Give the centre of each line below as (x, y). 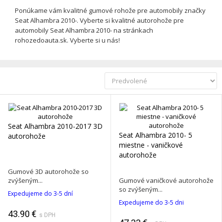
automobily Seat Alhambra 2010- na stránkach (84, 30)
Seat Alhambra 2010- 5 (156, 135)
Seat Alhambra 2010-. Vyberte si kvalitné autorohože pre (99, 21)
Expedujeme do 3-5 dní (40, 194)
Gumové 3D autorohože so (48, 172)
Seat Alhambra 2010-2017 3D (55, 126)
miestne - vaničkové (151, 145)
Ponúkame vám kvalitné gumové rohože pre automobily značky (110, 11)
